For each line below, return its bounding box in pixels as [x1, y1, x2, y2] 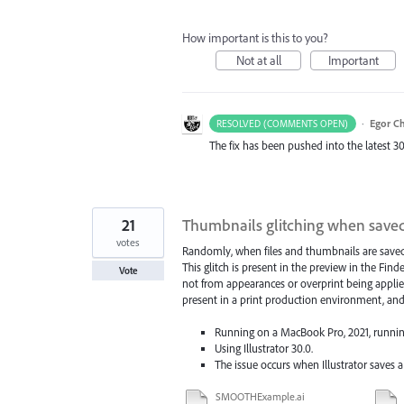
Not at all [235, 52, 281, 69]
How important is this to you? [182, 30, 328, 47]
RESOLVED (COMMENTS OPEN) [216, 117, 349, 131]
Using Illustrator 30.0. [215, 341, 314, 356]
